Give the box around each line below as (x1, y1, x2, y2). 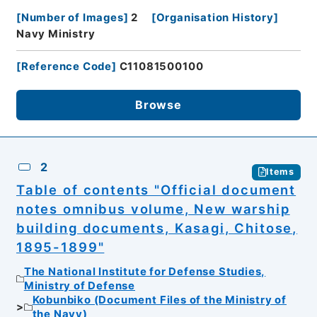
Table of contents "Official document (16, 181, 296, 197)
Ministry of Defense (23, 279, 135, 293)
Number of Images (21, 11, 124, 24)
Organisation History (156, 11, 274, 24)
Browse (135, 98, 182, 113)
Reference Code (21, 59, 113, 73)
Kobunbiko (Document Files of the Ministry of (32, 294, 287, 307)
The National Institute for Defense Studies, (23, 265, 266, 279)
